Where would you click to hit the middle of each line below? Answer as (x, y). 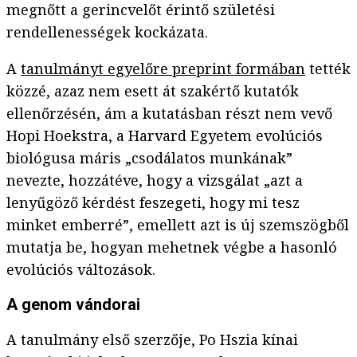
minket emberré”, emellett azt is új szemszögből (178, 225)
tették (328, 69)
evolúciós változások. (81, 270)
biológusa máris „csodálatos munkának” (149, 158)
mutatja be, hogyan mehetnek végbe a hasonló (172, 247)
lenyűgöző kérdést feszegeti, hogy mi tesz (153, 203)
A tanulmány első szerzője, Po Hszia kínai (152, 340)
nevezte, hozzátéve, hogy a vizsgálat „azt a (155, 180)
